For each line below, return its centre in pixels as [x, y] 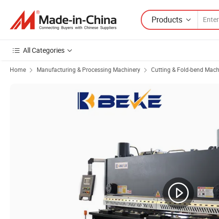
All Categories [44, 50]
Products [167, 19]
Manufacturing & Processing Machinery [88, 69]
